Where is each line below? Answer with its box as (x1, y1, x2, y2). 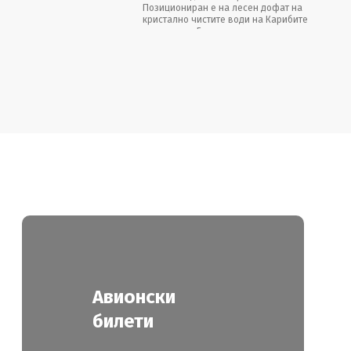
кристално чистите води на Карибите (143, 13, 309, 25)
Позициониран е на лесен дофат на (143, 2, 303, 13)
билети (92, 309, 154, 332)
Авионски (92, 285, 175, 308)
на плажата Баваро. (143, 25, 233, 37)
